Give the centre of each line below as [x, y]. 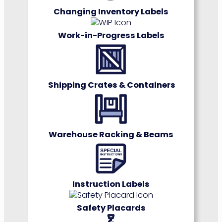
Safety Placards [111, 208]
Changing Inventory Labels [111, 12]
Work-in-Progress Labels [111, 36]
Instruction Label [109, 184]
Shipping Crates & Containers [111, 85]
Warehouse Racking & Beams [111, 135]
